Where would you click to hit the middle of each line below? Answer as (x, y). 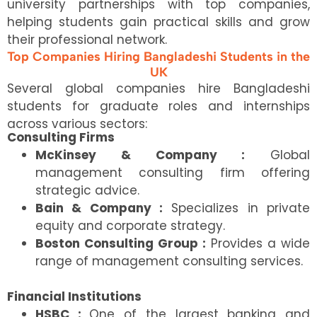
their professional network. (87, 39)
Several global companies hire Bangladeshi (158, 88)
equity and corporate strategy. (130, 226)
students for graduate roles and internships (158, 106)
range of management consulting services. (169, 261)
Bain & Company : (99, 208)
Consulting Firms (61, 138)
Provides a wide (258, 244)
